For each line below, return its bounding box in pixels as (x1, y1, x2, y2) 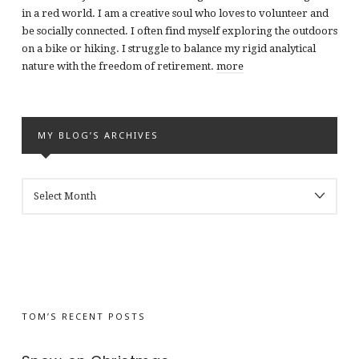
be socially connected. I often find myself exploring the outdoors (21, 24, 337, 37)
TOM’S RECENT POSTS (21, 310, 146, 323)
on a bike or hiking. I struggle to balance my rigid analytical (21, 42, 316, 54)
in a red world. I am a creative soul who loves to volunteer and (21, 6, 329, 19)
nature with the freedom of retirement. (21, 59, 216, 72)
